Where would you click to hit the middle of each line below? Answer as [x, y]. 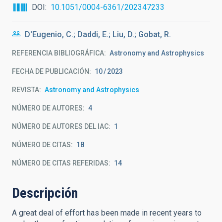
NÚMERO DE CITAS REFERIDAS [60, 163]
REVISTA [26, 90]
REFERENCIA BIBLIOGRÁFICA [58, 53]
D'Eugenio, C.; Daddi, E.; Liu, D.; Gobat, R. [98, 34]
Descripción [45, 193]
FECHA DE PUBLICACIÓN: [52, 71]
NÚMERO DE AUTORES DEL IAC [60, 126]
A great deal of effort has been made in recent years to [107, 213]
